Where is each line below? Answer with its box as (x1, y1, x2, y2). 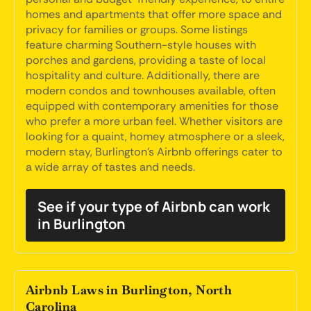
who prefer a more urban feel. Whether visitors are (26, 114, 283, 128)
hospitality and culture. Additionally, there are (26, 68, 260, 83)
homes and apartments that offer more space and (26, 7, 282, 22)
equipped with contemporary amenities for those (26, 99, 278, 113)
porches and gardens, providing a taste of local (26, 53, 266, 67)
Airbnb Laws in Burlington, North (26, 282, 233, 298)
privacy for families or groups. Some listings (26, 22, 248, 37)
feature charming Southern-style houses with (26, 37, 256, 52)
